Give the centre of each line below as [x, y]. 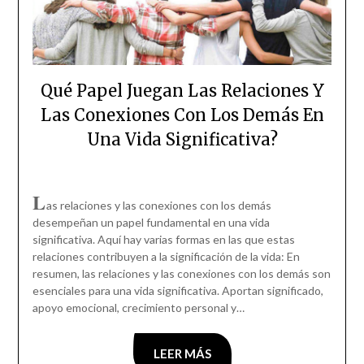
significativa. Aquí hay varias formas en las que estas [163, 240]
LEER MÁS [182, 354]
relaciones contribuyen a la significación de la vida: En [166, 257]
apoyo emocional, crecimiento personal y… [138, 308]
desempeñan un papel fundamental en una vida [151, 223]
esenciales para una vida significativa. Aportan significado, [178, 291]
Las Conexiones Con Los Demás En [182, 115]
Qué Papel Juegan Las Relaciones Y [182, 91]
